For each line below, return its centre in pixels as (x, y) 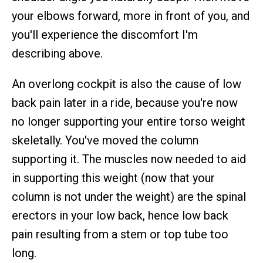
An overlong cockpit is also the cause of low (127, 84)
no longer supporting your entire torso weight (129, 122)
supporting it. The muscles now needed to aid (129, 159)
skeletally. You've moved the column (105, 140)
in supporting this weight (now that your (113, 178)
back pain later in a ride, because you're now (125, 103)
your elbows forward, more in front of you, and (131, 16)
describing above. (57, 53)
